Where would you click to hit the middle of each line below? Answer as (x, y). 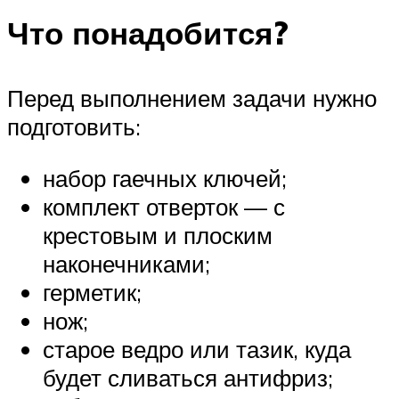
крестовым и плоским (158, 235)
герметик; (92, 292)
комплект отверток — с (164, 206)
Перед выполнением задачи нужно (192, 98)
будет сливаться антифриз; (188, 377)
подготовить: (74, 126)
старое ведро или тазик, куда (197, 349)
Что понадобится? (148, 33)
